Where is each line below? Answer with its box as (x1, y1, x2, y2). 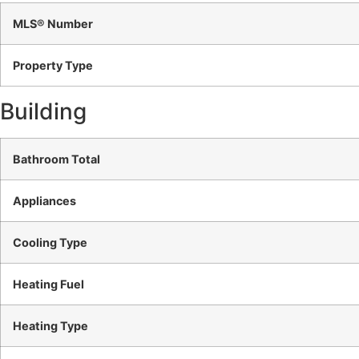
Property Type (13, 58, 93, 73)
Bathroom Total (13, 152, 100, 167)
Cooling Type (13, 236, 87, 250)
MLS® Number (13, 17, 93, 31)
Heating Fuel (13, 277, 84, 292)
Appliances (13, 194, 76, 208)
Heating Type (13, 319, 88, 333)
